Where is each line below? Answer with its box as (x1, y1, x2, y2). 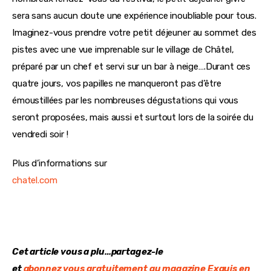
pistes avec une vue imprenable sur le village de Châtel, (12, 44, 237, 56)
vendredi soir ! (12, 129, 68, 140)
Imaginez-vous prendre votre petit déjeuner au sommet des (12, 27, 259, 39)
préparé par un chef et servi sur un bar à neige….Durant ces (12, 61, 253, 73)
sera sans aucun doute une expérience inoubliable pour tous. (12, 10, 260, 22)
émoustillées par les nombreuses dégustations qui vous (12, 95, 241, 106)
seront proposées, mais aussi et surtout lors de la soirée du (12, 112, 256, 123)
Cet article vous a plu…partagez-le (12, 246, 163, 257)
